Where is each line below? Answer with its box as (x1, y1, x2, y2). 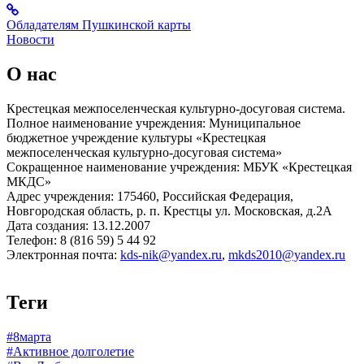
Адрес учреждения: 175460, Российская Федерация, (6, 188, 293, 203)
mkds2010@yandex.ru (228, 247, 345, 262)
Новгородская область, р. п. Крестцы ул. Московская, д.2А (6, 203, 332, 218)
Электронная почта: (6, 247, 120, 262)
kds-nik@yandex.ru (120, 247, 222, 262)
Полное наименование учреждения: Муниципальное (6, 115, 301, 130)
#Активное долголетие (6, 344, 134, 358)
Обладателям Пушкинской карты (6, 18, 191, 32)
